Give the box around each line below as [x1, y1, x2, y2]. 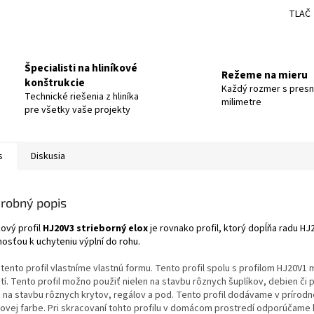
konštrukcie [25, 74, 85, 90]
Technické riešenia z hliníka [25, 89, 139, 104]
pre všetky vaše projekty [25, 102, 130, 117]
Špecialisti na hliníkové [25, 60, 137, 76]
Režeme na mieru [221, 67, 308, 83]
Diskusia [31, 149, 65, 163]
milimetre [221, 95, 261, 110]
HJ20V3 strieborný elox [43, 221, 150, 235]
